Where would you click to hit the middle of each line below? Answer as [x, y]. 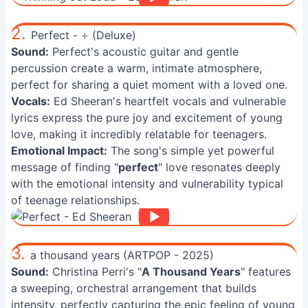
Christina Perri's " [95, 272]
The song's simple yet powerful [191, 151]
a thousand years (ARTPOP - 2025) [122, 255]
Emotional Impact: [59, 151]
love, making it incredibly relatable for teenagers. [139, 134]
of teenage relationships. [75, 200]
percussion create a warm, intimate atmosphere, [136, 68]
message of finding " [65, 167]
